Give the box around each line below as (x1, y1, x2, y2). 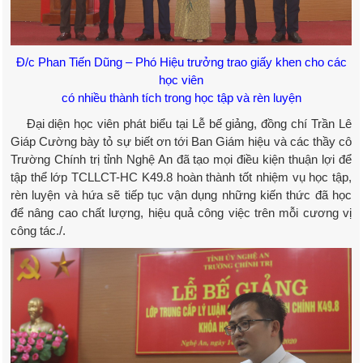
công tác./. (11, 224, 66, 238)
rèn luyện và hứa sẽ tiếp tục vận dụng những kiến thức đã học (11, 188, 352, 203)
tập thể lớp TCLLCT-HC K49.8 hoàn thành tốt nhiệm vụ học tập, (11, 170, 352, 185)
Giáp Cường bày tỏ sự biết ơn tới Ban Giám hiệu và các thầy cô (11, 135, 352, 149)
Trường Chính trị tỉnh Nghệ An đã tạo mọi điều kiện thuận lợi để (11, 152, 352, 167)
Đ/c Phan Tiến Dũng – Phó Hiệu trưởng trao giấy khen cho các (15, 55, 347, 70)
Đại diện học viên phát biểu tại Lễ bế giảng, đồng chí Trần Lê (11, 117, 352, 131)
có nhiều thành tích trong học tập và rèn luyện (61, 91, 301, 105)
